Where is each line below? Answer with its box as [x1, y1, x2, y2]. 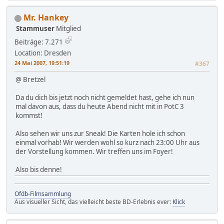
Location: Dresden [14, 48, 71, 57]
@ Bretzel [15, 74, 45, 84]
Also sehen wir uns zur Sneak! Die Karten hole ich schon [15, 128, 185, 138]
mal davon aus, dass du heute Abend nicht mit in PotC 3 [15, 101, 184, 111]
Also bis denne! [15, 164, 62, 174]
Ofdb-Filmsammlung [14, 189, 71, 198]
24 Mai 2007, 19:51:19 [14, 58, 69, 66]
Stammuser [16, 23, 54, 33]
